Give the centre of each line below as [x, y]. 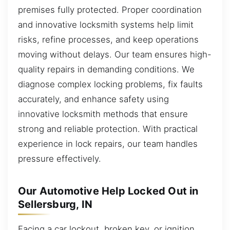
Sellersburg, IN [55, 204]
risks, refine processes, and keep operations [108, 39]
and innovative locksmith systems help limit [106, 24]
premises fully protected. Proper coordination [110, 9]
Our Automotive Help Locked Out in [108, 191]
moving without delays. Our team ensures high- [115, 54]
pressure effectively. [60, 158]
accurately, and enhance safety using [93, 99]
